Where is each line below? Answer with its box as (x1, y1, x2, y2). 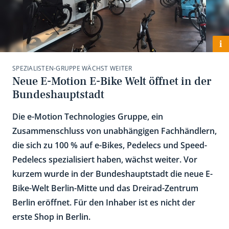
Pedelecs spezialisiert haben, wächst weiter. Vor (12, 153, 197, 165)
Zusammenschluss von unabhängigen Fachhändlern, (12, 125, 217, 136)
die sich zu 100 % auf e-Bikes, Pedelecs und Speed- (12, 139, 207, 151)
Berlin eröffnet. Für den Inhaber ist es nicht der (12, 196, 195, 208)
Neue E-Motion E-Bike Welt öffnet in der (12, 74, 212, 88)
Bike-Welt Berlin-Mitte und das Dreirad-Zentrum (12, 182, 198, 194)
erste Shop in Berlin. (12, 211, 90, 222)
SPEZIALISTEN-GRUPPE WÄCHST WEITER (12, 63, 132, 73)
